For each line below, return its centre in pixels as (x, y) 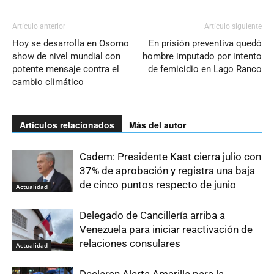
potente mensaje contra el (66, 69)
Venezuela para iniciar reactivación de (166, 230)
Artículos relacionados (67, 125)
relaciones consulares (130, 244)
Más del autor (157, 125)
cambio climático (48, 82)
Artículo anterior (39, 27)
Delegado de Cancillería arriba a (152, 216)
